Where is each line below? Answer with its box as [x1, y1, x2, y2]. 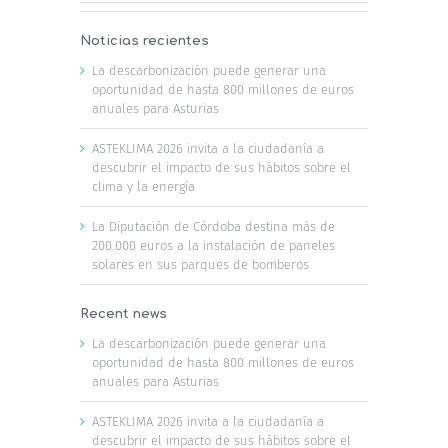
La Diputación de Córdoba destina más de [92, 218, 335, 234]
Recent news [80, 306, 167, 321]
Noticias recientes [80, 33, 209, 48]
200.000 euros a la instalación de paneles [92, 237, 335, 253]
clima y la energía [92, 178, 195, 194]
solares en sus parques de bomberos [92, 256, 309, 272]
